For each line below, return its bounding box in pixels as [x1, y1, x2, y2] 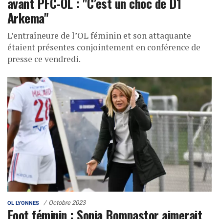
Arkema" [7, 8, 48, 27]
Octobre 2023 [48, 198, 86, 206]
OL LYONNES [7, 199, 39, 206]
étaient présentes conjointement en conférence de [7, 41, 200, 53]
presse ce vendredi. [7, 53, 82, 65]
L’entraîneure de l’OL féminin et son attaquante [7, 29, 191, 41]
